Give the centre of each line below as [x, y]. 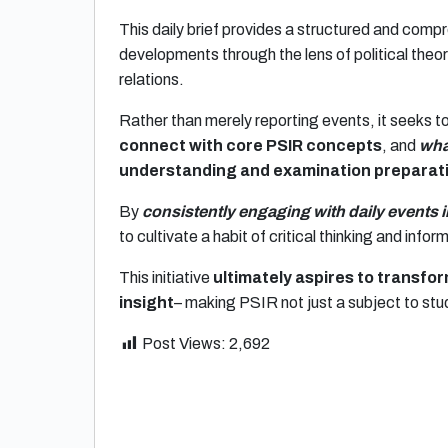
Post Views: [184, 343]
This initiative [164, 277]
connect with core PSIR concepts [250, 145]
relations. [153, 79]
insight [146, 302]
